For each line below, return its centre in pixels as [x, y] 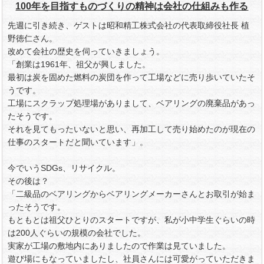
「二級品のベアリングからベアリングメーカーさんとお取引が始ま [132, 194]
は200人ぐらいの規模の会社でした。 [77, 233]
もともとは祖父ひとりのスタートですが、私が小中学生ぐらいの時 [132, 220]
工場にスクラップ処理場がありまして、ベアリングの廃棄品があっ [132, 103]
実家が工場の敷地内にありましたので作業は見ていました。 [119, 246]
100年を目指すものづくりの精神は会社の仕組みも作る [132, 6]
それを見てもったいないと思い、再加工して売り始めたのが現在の [132, 129]
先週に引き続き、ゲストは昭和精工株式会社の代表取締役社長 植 [129, 25]
